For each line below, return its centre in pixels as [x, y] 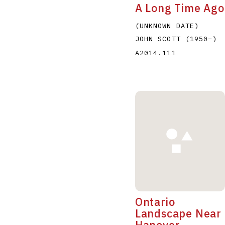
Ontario [155, 202]
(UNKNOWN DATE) [167, 25]
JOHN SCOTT [160, 38]
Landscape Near [178, 213]
